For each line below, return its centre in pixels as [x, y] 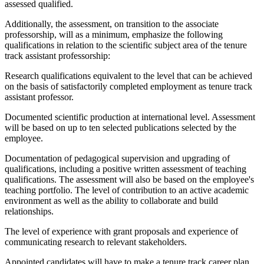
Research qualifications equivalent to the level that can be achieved [128, 75]
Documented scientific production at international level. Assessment [130, 117]
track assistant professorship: [57, 55]
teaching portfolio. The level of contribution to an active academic [127, 190]
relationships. [29, 211]
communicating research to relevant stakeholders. [96, 242]
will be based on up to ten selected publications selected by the [121, 127]
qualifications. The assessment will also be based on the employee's [129, 179]
